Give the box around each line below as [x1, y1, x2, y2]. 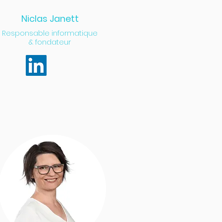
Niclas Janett [21, 12, 79, 25]
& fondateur [28, 37, 71, 47]
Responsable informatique [1, 28, 98, 38]
